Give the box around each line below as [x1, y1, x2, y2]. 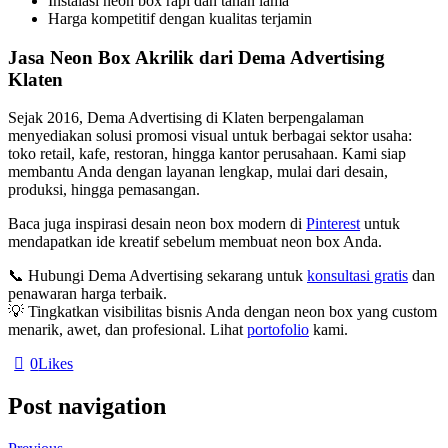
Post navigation [8, 393, 166, 420]
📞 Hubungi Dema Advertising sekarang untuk [8, 267, 307, 285]
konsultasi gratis [307, 267, 408, 285]
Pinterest [306, 215, 360, 233]
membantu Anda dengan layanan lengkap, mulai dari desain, [8, 163, 388, 181]
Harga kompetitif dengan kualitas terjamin [48, 9, 312, 27]
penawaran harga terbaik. [8, 285, 167, 303]
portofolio [247, 321, 309, 339]
